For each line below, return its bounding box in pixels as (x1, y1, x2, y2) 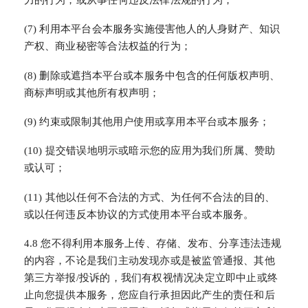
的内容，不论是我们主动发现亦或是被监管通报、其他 (23, 255, 275, 267)
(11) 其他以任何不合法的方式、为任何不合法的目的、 (23, 191, 276, 203)
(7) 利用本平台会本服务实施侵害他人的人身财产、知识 (23, 23, 280, 35)
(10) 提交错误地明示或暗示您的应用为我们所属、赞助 (23, 145, 276, 157)
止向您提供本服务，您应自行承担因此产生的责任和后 (23, 289, 275, 301)
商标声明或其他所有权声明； (23, 87, 160, 98)
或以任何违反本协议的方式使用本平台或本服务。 (23, 208, 254, 220)
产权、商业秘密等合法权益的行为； (23, 41, 192, 52)
